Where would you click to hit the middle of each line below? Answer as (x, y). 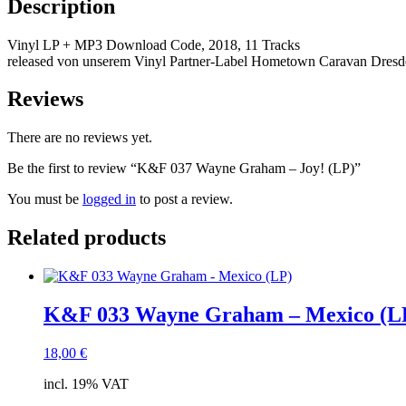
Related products (87, 238)
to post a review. (184, 199)
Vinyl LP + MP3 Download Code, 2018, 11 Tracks (154, 44)
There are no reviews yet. (80, 138)
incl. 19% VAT (86, 384)
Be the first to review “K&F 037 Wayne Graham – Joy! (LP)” (184, 169)
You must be (45, 199)
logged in (109, 199)
